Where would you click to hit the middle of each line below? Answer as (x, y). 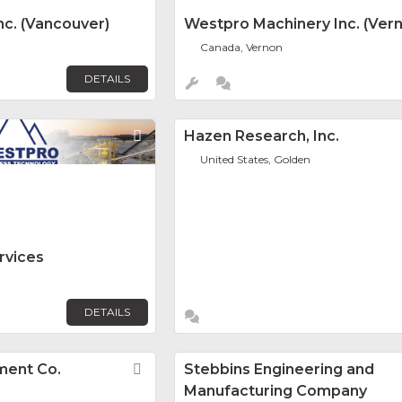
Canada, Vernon (242, 48)
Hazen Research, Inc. (262, 136)
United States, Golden (256, 160)
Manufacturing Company (275, 391)
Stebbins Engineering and (279, 370)
